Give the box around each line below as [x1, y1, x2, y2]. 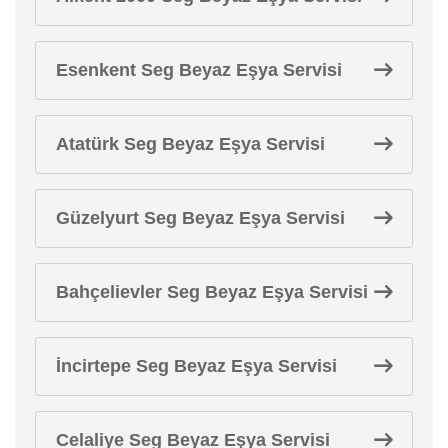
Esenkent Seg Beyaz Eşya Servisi [56, 59, 342, 80]
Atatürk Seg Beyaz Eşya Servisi [56, 133, 325, 154]
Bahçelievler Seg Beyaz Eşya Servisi [56, 281, 368, 302]
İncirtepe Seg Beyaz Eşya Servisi [56, 355, 337, 376]
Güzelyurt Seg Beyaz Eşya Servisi [56, 207, 345, 228]
